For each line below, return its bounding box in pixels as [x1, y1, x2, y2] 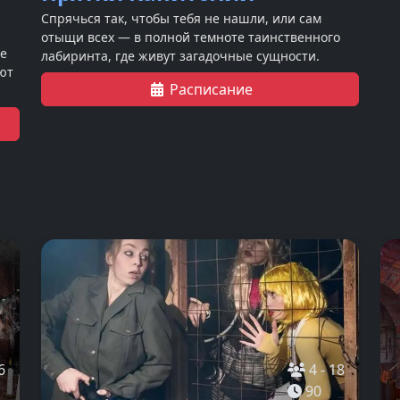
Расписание [169, 79, 253, 100]
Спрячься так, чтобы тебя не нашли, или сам [41, 10, 321, 28]
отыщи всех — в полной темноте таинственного [41, 29, 340, 46]
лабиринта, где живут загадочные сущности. [41, 47, 320, 65]
